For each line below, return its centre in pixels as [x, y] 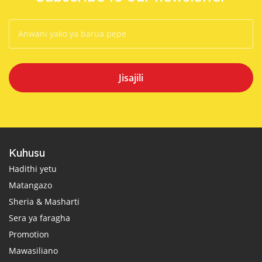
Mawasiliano [33, 250]
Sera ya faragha [39, 218]
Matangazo [30, 185]
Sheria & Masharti [44, 201]
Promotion [29, 234]
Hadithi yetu [33, 168]
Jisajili [131, 77]
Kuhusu [27, 153]
